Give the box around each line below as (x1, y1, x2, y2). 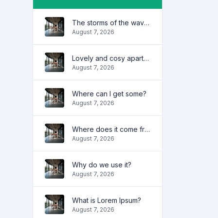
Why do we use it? (72, 160, 131, 169)
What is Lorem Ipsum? (72, 196, 141, 204)
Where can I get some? (72, 89, 146, 98)
